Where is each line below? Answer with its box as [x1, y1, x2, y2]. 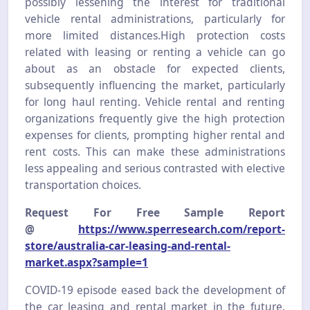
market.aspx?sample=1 [25, 254, 148, 270]
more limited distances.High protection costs [25, 27, 285, 43]
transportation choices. [25, 176, 141, 192]
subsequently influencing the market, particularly [25, 77, 285, 93]
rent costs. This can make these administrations [25, 143, 285, 159]
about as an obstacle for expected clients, [25, 60, 285, 76]
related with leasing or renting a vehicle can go [25, 44, 285, 60]
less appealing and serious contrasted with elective [25, 160, 285, 176]
